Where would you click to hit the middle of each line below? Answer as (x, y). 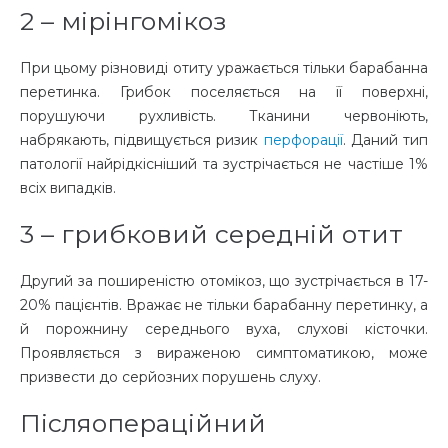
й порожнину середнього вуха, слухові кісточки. (224, 329)
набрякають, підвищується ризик (142, 140)
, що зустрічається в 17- (345, 281)
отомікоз (230, 281)
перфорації (303, 140)
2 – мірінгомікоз (123, 21)
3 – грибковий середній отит (211, 234)
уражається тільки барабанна (320, 68)
